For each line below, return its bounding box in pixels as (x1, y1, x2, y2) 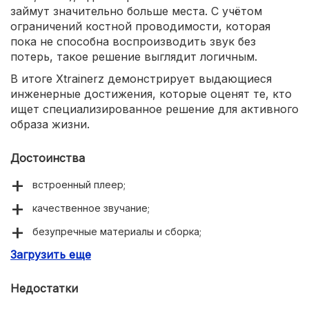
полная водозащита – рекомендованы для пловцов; (32, 286, 284, 298)
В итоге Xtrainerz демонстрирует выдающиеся (10, 72, 272, 86)
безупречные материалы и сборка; (32, 226, 201, 237)
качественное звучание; (32, 202, 150, 214)
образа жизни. (10, 117, 90, 131)
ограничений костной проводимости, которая (10, 19, 270, 33)
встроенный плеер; (32, 179, 126, 190)
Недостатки (10, 281, 78, 295)
